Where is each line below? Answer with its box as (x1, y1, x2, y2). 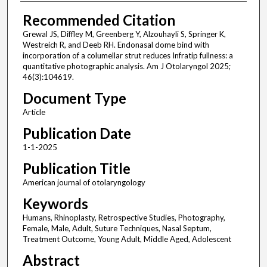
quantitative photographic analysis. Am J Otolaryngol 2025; (22, 61, 231, 72)
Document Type (22, 89, 126, 107)
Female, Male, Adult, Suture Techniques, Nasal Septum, (22, 223, 212, 234)
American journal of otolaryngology (22, 178, 145, 188)
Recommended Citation (22, 11, 175, 29)
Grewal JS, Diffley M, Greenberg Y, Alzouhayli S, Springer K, (22, 29, 226, 39)
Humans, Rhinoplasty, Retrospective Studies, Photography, (22, 213, 225, 223)
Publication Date (22, 125, 131, 142)
